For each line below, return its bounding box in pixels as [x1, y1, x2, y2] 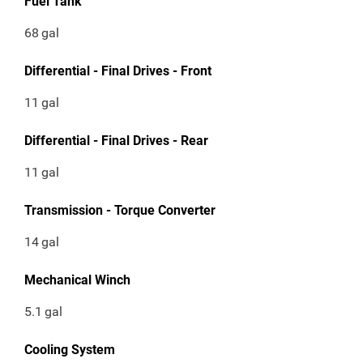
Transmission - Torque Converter [24, 203, 216, 219]
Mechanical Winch [24, 272, 130, 288]
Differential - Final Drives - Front [24, 63, 211, 79]
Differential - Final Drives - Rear [24, 133, 208, 149]
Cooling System [24, 342, 115, 358]
